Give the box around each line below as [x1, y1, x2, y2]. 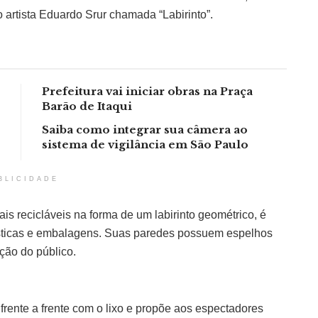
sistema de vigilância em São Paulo [42, 138, 248, 152]
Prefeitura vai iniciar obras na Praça [42, 84, 253, 99]
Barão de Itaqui [42, 99, 132, 114]
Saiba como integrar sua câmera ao [42, 123, 248, 137]
